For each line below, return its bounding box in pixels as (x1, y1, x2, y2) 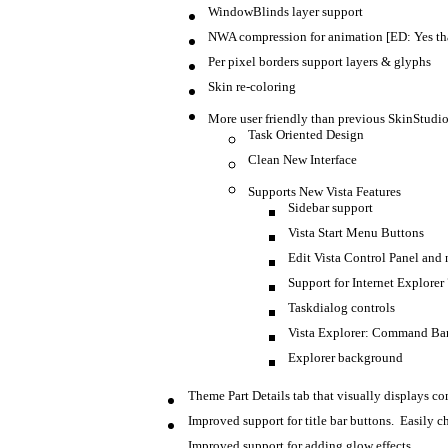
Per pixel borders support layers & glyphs (208, 54, 431, 78)
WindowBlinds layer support (208, 4, 363, 28)
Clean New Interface (248, 152, 357, 176)
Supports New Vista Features (248, 184, 401, 199)
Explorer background (288, 350, 403, 374)
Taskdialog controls (288, 300, 395, 324)
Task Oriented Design (248, 127, 364, 151)
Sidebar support (288, 200, 373, 224)
